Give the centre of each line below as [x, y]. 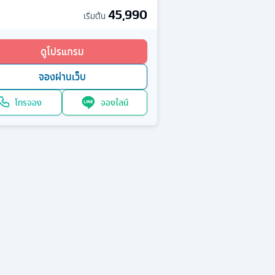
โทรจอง [28, 103]
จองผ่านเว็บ [62, 77]
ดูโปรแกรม [62, 52]
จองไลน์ [115, 103]
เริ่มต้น [94, 16]
